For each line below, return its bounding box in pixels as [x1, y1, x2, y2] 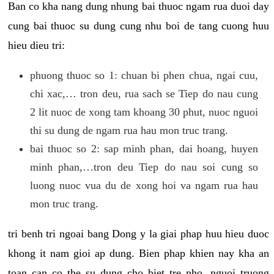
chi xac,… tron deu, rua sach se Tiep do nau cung [30, 87, 258, 100]
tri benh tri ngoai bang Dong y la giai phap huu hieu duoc [8, 227, 269, 240]
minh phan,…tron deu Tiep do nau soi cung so [30, 160, 258, 173]
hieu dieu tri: [8, 39, 65, 51]
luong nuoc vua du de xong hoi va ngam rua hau [30, 179, 258, 191]
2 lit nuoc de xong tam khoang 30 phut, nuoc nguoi [30, 105, 258, 118]
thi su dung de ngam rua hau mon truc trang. [30, 124, 228, 136]
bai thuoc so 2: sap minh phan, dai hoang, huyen [30, 142, 258, 155]
